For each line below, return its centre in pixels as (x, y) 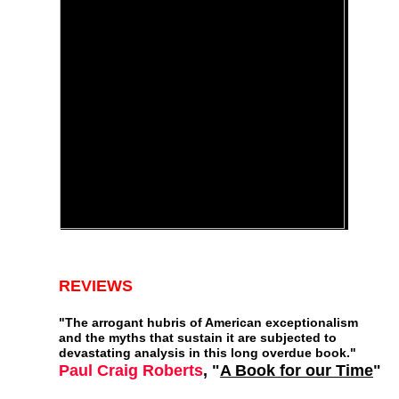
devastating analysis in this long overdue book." (208, 353)
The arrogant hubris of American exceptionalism (212, 322)
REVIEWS (96, 286)
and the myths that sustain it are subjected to (198, 338)
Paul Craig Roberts (131, 370)
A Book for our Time (297, 370)
